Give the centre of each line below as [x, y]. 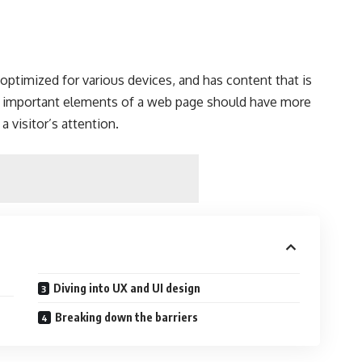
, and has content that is [242, 80]
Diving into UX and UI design [126, 288]
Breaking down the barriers [126, 317]
